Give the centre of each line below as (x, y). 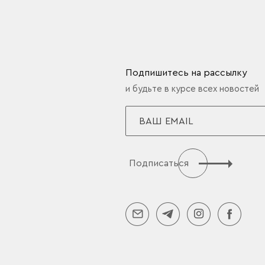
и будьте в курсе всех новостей (192, 89)
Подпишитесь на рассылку (186, 73)
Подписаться (159, 164)
